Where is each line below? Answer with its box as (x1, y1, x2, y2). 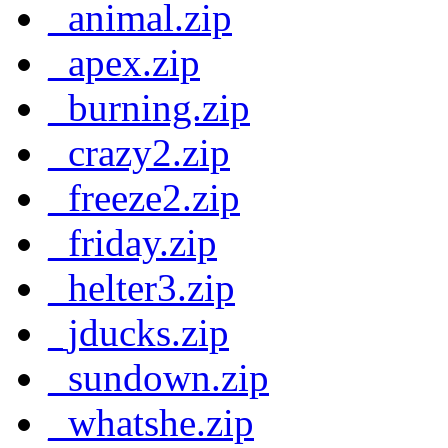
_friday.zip (48, 221, 217, 265)
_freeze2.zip (48, 176, 240, 220)
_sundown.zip (48, 356, 269, 400)
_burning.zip (48, 86, 250, 130)
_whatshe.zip (48, 401, 254, 445)
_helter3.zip (48, 266, 235, 310)
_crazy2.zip (48, 131, 230, 175)
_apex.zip (48, 41, 200, 85)
